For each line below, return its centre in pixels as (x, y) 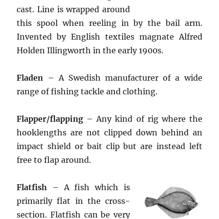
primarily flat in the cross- (73, 201)
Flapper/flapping (50, 119)
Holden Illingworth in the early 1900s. (90, 50)
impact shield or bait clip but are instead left (109, 146)
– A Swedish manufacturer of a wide (123, 78)
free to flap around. (54, 160)
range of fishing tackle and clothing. (87, 91)
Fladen (30, 78)
